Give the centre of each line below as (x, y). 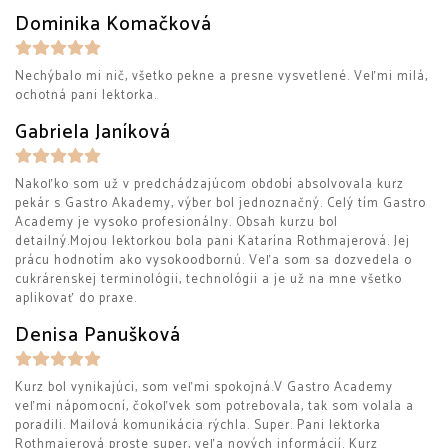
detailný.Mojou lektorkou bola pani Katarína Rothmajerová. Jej (212, 241)
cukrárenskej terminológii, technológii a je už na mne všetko (208, 279)
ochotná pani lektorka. (86, 95)
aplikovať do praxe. (76, 298)
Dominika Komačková (113, 24)
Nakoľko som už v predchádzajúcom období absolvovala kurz (209, 184)
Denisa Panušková (98, 335)
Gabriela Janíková (93, 132)
